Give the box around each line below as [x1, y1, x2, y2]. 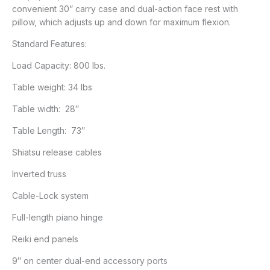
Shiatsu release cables [12, 146, 102, 157]
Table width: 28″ [12, 103, 79, 114]
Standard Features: [12, 38, 87, 49]
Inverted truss [12, 168, 66, 179]
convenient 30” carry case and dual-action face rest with [12, 3, 238, 14]
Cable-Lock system [12, 190, 89, 201]
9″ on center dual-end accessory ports [12, 255, 168, 266]
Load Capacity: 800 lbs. [12, 60, 105, 71]
